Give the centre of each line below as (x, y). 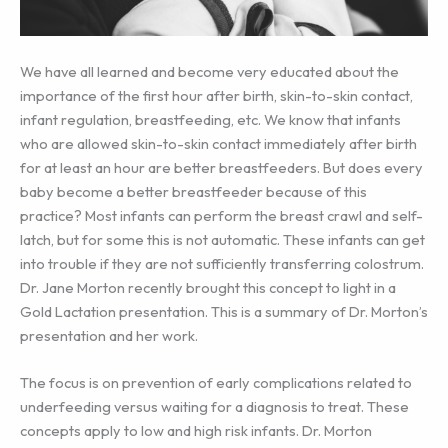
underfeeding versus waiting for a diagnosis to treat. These (214, 407)
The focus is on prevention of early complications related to (216, 383)
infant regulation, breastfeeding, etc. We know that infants (210, 119)
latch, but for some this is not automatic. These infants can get (222, 239)
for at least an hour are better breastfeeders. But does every (221, 167)
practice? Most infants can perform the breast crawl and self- (221, 215)
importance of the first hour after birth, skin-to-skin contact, (216, 95)
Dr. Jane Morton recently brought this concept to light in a (208, 287)
